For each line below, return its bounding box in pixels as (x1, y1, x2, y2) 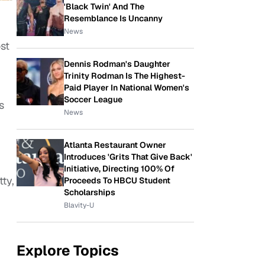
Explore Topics (17, 241, 119, 260)
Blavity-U (64, 201, 94, 210)
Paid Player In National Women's (64, 82, 189, 93)
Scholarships (64, 187, 115, 198)
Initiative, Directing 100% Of (64, 163, 174, 174)
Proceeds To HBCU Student (64, 175, 170, 186)
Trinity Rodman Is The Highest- (64, 70, 185, 81)
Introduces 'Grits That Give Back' (64, 151, 192, 162)
